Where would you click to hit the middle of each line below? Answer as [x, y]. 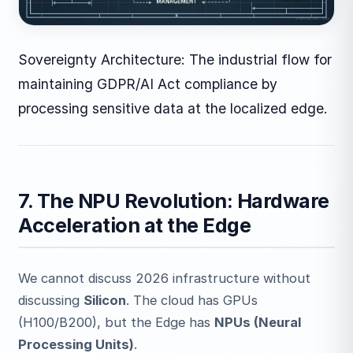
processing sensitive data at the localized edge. [173, 109]
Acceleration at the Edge [135, 225]
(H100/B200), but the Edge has [117, 322]
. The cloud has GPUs [192, 300]
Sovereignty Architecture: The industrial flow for [175, 60]
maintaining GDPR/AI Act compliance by [148, 84]
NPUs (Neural [258, 322]
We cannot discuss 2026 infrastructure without [165, 278]
